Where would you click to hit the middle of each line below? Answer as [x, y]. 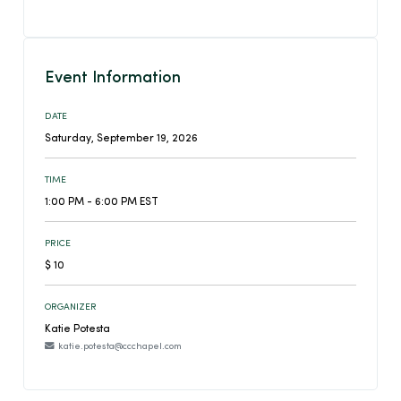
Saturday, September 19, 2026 [121, 138]
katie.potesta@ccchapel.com [119, 346]
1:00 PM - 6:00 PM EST [101, 202]
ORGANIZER [70, 308]
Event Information [112, 78]
